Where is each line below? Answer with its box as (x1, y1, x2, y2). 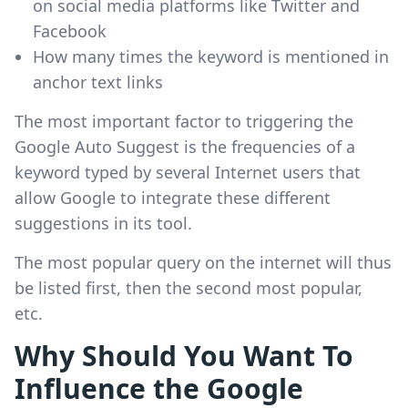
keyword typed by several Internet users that (15, 161, 361, 184)
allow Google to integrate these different (15, 187, 331, 209)
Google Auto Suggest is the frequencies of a (15, 136, 355, 158)
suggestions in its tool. (15, 212, 192, 235)
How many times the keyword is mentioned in (33, 46, 389, 68)
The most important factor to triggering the (15, 110, 353, 133)
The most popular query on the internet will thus (15, 251, 392, 274)
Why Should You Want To (15, 337, 353, 375)
